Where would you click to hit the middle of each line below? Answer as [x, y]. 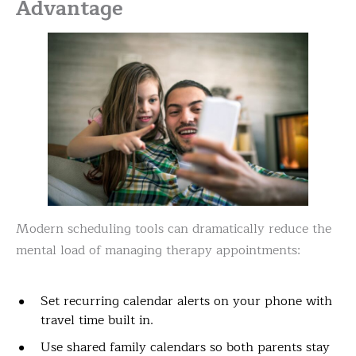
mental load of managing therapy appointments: [158, 251]
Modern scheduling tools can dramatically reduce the [174, 229]
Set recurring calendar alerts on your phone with [186, 302]
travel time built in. [97, 321]
